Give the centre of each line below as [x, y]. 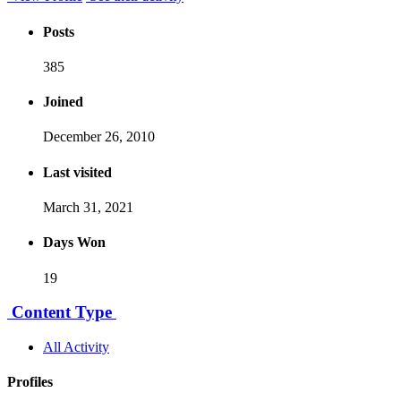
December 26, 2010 [99, 137]
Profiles [30, 382]
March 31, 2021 [88, 207]
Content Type [62, 312]
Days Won [74, 243]
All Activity [76, 346]
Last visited [77, 172]
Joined [63, 102]
